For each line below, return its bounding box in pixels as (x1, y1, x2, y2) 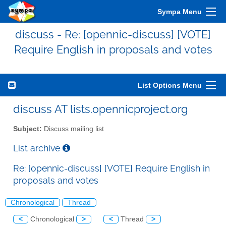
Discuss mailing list (42, 125, 104, 133)
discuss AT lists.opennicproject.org (13, 102, 188, 116)
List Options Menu (138, 81, 202, 89)
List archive (13, 142, 63, 153)
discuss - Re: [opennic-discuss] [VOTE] (15, 28, 211, 41)
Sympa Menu (157, 8, 202, 16)
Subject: (13, 125, 42, 133)
